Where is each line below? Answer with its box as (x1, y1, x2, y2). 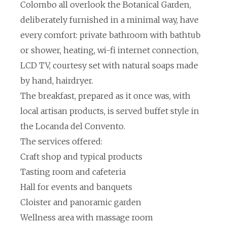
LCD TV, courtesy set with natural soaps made (20, 60, 198, 70)
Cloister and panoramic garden (20, 197, 141, 207)
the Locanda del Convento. (20, 121, 125, 131)
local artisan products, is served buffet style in (20, 106, 199, 116)
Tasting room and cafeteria (20, 167, 126, 177)
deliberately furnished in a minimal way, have (20, 15, 199, 25)
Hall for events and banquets (20, 182, 132, 192)
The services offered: (20, 136, 102, 146)
